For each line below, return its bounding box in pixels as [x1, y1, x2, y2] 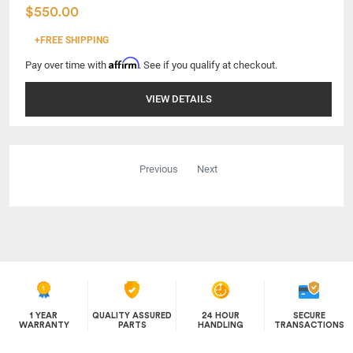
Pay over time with [25, 58, 109, 71]
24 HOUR [201, 310, 240, 320]
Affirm [109, 56, 139, 69]
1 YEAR [30, 310, 58, 320]
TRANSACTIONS [273, 320, 344, 329]
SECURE [292, 310, 325, 320]
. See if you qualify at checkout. [139, 58, 277, 71]
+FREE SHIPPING [35, 34, 109, 46]
